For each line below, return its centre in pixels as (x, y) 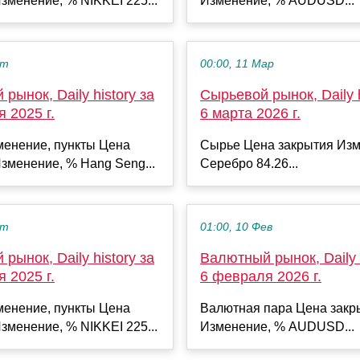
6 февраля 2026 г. (261, 276)
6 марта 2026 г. (250, 113)
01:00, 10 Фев (236, 227)
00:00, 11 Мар (237, 63)
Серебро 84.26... (249, 163)
